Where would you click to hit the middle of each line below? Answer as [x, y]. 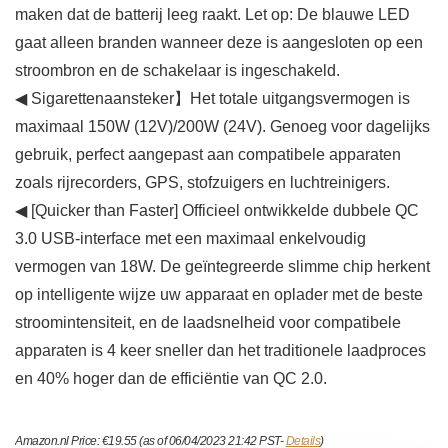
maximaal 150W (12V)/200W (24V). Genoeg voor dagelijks [222, 127]
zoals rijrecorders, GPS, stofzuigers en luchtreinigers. [202, 183]
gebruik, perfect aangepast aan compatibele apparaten [208, 155]
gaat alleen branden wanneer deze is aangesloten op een [219, 43]
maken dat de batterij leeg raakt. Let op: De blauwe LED [212, 15]
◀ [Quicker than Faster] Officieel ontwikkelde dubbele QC [217, 211]
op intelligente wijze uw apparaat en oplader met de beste [219, 295]
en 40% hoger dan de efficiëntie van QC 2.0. [171, 379]
